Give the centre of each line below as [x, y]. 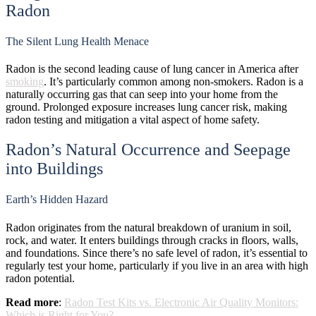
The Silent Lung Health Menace [77, 41]
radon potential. [40, 278]
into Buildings [54, 169]
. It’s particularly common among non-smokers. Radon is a [174, 82]
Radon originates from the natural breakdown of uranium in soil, [148, 227]
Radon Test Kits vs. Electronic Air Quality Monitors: [181, 302]
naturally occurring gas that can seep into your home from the [142, 95]
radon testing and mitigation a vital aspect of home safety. [133, 120]
